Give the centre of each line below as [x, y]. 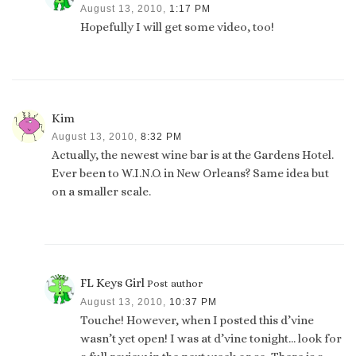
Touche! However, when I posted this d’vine [197, 321]
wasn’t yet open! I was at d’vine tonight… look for [211, 339]
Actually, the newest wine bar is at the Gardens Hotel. [193, 155]
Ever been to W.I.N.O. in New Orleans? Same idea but [191, 174]
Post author [175, 284]
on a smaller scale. [102, 192]
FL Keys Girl [113, 283]
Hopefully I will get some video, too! [178, 27]
